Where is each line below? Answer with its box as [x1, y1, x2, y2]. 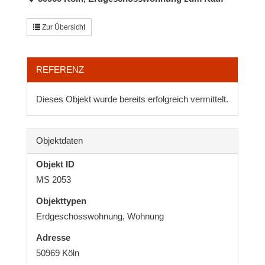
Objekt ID [35, 159, 75, 169]
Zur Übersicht [40, 22, 85, 31]
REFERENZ [35, 64, 84, 75]
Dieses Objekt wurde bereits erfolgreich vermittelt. [35, 93, 228, 104]
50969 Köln [35, 247, 79, 258]
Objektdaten [35, 135, 83, 146]
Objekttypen [35, 195, 86, 206]
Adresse [35, 232, 70, 243]
